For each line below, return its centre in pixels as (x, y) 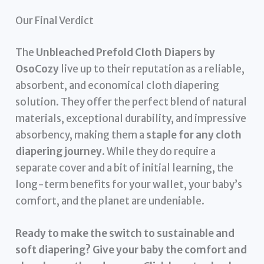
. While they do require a (159, 151)
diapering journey (59, 151)
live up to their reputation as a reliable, (152, 69)
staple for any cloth (194, 135)
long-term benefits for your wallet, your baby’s (129, 184)
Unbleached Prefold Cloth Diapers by (126, 52)
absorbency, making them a (81, 135)
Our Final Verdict (55, 21)
